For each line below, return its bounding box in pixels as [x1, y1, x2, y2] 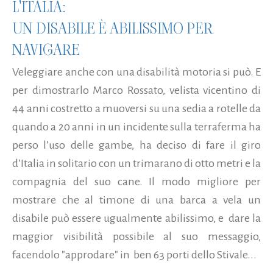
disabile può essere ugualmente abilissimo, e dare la [12, 211, 261, 224]
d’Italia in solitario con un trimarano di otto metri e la [12, 157, 261, 169]
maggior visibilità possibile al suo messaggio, [12, 230, 261, 243]
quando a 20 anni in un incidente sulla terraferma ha [12, 120, 261, 133]
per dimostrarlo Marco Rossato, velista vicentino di [12, 83, 261, 96]
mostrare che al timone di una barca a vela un [12, 193, 261, 206]
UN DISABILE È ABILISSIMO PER [12, 18, 213, 38]
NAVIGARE [12, 39, 80, 60]
